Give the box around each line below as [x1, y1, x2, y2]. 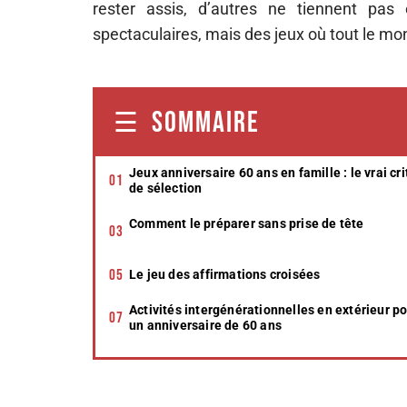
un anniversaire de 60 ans [129, 318, 282, 333]
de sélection [129, 181, 203, 195]
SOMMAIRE [152, 105, 260, 141]
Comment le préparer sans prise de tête [129, 216, 364, 231]
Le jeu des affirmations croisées [129, 267, 321, 282]
